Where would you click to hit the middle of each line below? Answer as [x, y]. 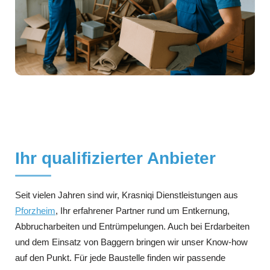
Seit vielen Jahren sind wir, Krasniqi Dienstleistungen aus [127, 195]
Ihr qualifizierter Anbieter [115, 158]
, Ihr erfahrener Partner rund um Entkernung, [143, 210]
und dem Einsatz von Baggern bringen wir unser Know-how [131, 242]
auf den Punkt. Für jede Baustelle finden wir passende [120, 257]
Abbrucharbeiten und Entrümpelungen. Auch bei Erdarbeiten [132, 226]
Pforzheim [35, 210]
